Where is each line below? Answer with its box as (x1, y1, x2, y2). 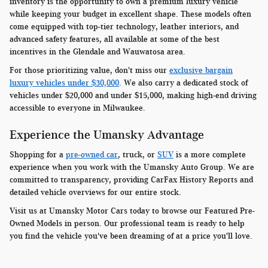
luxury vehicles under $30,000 (10, 78, 119, 87)
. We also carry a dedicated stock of (119, 78, 248, 87)
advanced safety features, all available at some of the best (10, 34, 220, 44)
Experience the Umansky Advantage (10, 127, 204, 142)
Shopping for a (10, 150, 66, 160)
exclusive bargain (169, 65, 233, 75)
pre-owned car (66, 150, 118, 160)
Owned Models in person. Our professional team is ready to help (10, 219, 245, 229)
